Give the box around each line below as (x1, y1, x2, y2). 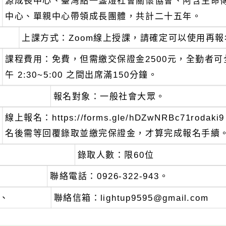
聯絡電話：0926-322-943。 (50, 172, 169, 182)
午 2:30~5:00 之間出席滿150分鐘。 (5, 70, 158, 80)
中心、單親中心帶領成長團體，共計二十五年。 (5, 11, 202, 21)
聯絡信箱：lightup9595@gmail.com (53, 193, 209, 203)
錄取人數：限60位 (77, 150, 154, 160)
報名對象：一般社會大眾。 (53, 91, 165, 101)
